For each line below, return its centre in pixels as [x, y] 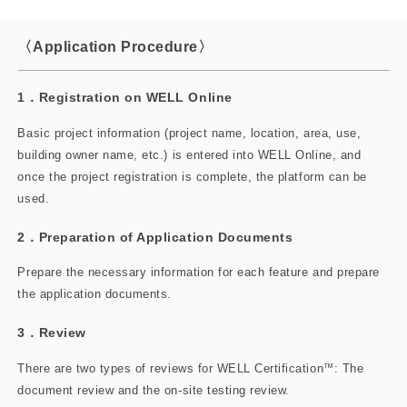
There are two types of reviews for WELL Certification [171, 368]
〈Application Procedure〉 [115, 47]
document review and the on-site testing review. [154, 390]
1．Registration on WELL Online [125, 98]
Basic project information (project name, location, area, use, [189, 134]
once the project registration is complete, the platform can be [192, 177]
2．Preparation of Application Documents [155, 237]
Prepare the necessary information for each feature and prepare [199, 273]
